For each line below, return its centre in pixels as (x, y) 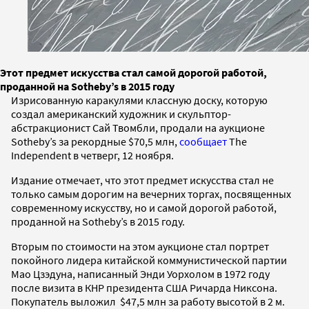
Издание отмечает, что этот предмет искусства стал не (142, 180)
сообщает (203, 141)
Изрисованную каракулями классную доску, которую (139, 100)
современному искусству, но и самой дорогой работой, (144, 207)
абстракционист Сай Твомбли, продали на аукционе (138, 127)
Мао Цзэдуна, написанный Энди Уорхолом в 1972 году (140, 273)
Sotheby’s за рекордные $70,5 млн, (95, 141)
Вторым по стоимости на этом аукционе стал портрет (140, 246)
